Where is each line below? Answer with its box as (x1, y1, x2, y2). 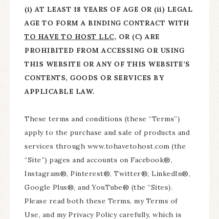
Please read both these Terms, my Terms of (24, 197, 178, 205)
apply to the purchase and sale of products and (24, 128, 190, 137)
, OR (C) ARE (114, 32, 160, 41)
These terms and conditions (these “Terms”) (24, 114, 180, 123)
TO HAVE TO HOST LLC (24, 32, 114, 41)
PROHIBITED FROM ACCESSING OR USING (24, 46, 184, 55)
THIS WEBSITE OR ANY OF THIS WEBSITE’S (24, 60, 190, 68)
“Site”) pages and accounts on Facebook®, (24, 155, 172, 164)
